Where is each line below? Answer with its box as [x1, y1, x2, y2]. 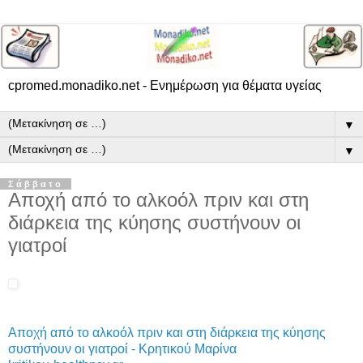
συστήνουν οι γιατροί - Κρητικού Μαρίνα [8, 341, 237, 356]
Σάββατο [8, 178, 63, 189]
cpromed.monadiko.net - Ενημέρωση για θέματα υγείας [8, 78, 322, 92]
